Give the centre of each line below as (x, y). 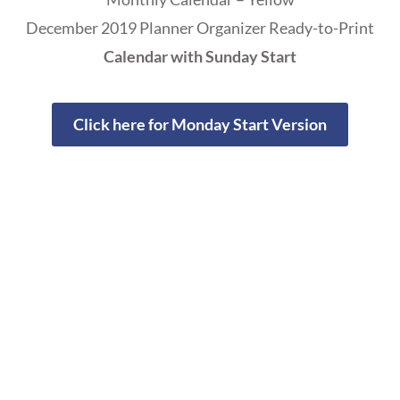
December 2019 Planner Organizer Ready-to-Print (200, 28)
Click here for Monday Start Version (200, 125)
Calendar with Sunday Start (200, 57)
